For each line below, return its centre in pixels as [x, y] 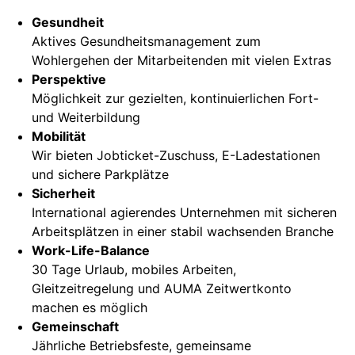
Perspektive [69, 79]
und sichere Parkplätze [100, 174]
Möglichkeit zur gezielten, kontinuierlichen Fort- [175, 98]
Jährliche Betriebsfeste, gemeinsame [141, 345]
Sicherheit [63, 193]
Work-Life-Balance [91, 250]
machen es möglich [90, 307]
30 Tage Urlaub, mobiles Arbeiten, [134, 269]
